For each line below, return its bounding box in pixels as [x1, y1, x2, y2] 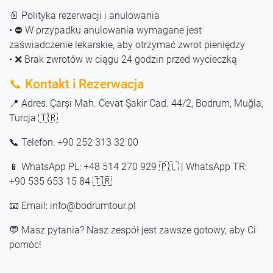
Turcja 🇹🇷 [9, 112, 58, 124]
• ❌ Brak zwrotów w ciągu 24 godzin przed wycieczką [9, 53, 237, 65]
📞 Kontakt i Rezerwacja [9, 76, 144, 91]
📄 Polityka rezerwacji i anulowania [9, 9, 160, 21]
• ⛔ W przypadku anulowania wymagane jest [9, 24, 202, 36]
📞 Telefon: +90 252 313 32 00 [9, 136, 138, 148]
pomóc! [9, 238, 41, 250]
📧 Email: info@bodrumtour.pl [9, 199, 136, 211]
